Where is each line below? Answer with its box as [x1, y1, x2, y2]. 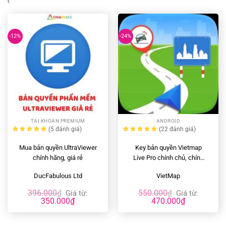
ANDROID [156, 118, 181, 124]
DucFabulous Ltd [33, 172, 82, 180]
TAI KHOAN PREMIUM [30, 118, 85, 124]
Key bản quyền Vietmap [135, 144, 202, 152]
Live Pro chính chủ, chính [133, 154, 204, 162]
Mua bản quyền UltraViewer [19, 144, 97, 152]
